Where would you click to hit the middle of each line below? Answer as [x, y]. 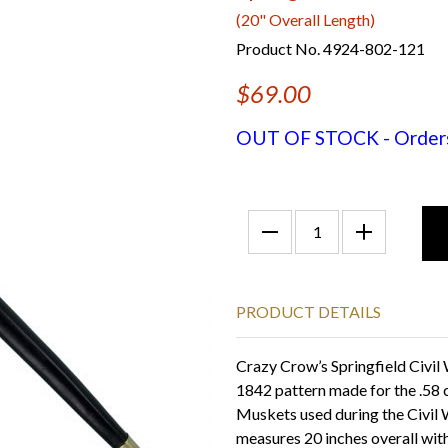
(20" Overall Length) [305, 19]
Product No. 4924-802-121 [330, 48]
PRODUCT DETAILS [308, 311]
